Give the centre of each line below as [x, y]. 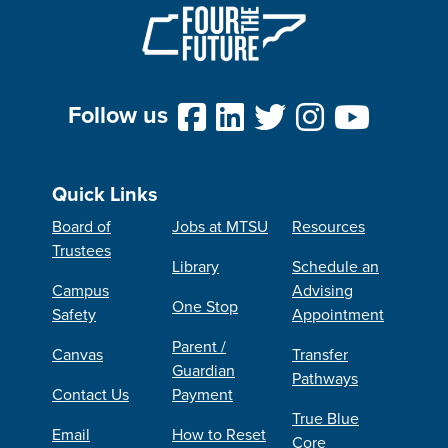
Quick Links [105, 194]
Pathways [325, 378]
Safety [74, 314]
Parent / [199, 346]
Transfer [320, 354]
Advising [322, 290]
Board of [81, 226]
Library [195, 266]
